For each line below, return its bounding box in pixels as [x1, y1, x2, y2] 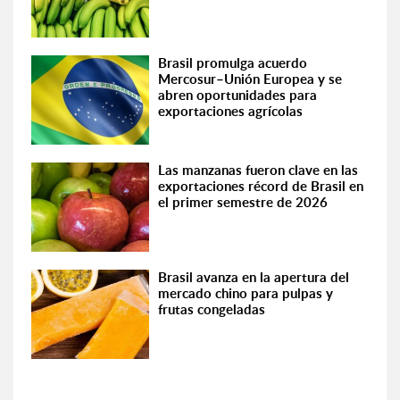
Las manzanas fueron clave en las [158, 161, 359, 179]
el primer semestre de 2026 [158, 193, 329, 212]
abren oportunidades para [158, 86, 318, 104]
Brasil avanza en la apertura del [158, 268, 350, 287]
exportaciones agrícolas [158, 102, 304, 121]
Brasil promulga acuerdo [158, 54, 308, 72]
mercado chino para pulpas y [158, 284, 334, 303]
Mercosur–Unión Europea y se [158, 70, 343, 88]
